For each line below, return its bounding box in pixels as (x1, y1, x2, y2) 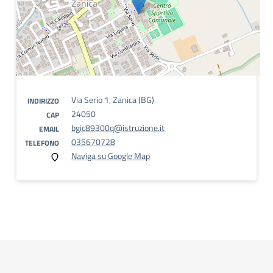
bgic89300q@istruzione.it (71, 121, 165, 134)
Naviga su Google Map (71, 149, 150, 162)
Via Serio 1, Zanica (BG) (71, 93, 154, 106)
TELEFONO (25, 137, 59, 149)
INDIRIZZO (27, 95, 59, 107)
